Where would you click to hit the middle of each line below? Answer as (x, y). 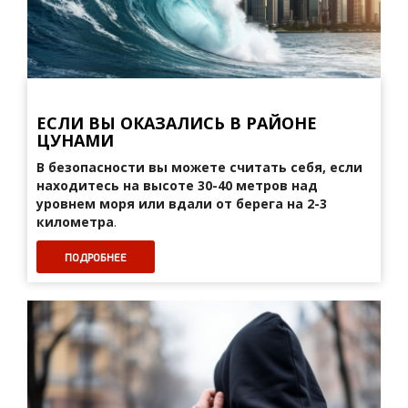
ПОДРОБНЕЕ (96, 257)
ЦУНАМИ (75, 140)
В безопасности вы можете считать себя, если (199, 167)
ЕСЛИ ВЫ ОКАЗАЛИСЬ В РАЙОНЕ (177, 123)
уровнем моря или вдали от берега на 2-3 (182, 204)
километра (75, 222)
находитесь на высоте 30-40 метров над (177, 185)
